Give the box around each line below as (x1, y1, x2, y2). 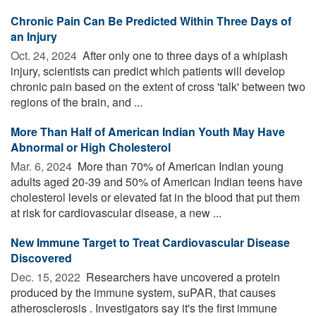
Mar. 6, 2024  (11, 157, 75, 174)
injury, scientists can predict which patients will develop (11, 62, 285, 79)
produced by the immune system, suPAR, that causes (11, 284, 276, 300)
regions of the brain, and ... (11, 93, 142, 110)
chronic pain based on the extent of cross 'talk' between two (11, 78, 305, 95)
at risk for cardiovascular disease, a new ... (11, 204, 221, 221)
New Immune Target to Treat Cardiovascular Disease (11, 233, 290, 250)
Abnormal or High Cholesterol (11, 138, 171, 155)
